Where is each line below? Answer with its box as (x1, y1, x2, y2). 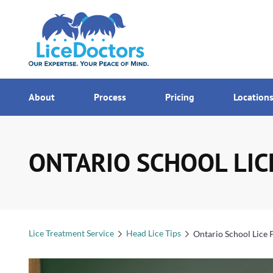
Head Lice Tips (126, 228, 181, 238)
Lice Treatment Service (29, 228, 114, 238)
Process (94, 91, 129, 103)
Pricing (165, 91, 197, 103)
